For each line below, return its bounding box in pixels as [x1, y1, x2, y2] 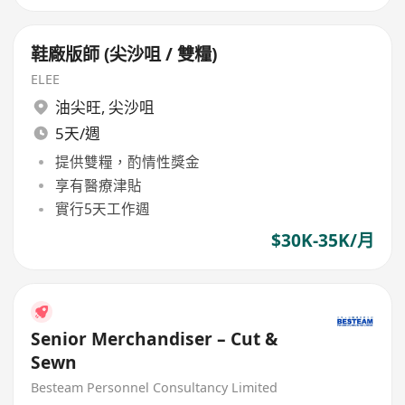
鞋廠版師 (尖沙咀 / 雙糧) [31, 42, 218, 67]
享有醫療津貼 [54, 175, 142, 195]
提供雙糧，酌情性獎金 [54, 151, 200, 172]
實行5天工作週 [54, 199, 150, 220]
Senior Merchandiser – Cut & [31, 326, 278, 351]
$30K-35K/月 [270, 229, 374, 253]
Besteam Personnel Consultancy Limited [31, 378, 278, 396]
